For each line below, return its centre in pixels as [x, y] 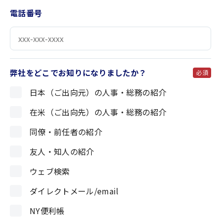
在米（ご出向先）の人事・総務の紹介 [98, 112]
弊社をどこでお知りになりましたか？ [78, 73]
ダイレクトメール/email [74, 191]
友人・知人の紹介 [62, 151]
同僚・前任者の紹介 [66, 132]
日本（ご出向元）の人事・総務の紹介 [98, 92]
